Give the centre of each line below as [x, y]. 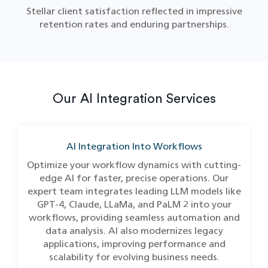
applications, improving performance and [134, 244]
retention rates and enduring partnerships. [134, 24]
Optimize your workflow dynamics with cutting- [134, 165]
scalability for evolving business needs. [134, 257]
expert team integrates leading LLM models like [134, 191]
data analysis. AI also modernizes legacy [134, 231]
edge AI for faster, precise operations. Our [134, 178]
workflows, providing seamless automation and [134, 217]
